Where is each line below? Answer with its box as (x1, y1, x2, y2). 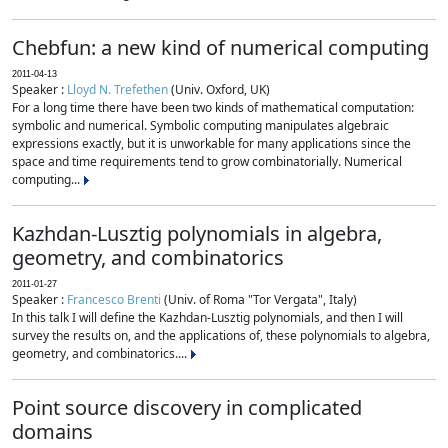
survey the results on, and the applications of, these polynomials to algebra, (12, 327, 430, 344)
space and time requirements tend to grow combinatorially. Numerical (12, 153, 402, 170)
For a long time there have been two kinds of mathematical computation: (12, 99, 414, 116)
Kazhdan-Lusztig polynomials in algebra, (12, 220, 382, 247)
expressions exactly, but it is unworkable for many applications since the (12, 135, 411, 152)
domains (12, 418, 93, 445)
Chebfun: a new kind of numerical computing (12, 34, 429, 61)
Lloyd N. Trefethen (67, 81, 168, 98)
